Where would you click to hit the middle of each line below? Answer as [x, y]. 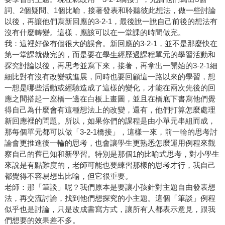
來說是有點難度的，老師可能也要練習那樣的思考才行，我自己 [110, 165]
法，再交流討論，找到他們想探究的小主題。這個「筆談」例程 [110, 198]
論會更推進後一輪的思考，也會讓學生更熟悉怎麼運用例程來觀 [110, 143]
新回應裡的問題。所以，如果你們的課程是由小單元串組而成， [110, 121]
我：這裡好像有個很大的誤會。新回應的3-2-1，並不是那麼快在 [111, 44]
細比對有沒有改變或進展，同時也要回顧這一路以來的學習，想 [110, 77]
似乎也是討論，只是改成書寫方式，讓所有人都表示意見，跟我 [110, 209]
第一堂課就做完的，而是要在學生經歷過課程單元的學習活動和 [110, 55]
